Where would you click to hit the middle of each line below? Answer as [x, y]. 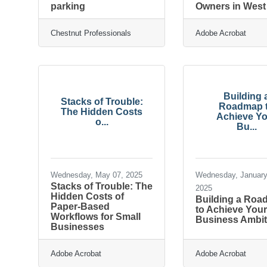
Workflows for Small [96, 216]
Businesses [77, 226]
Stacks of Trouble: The [102, 186]
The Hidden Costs [102, 111]
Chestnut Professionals [91, 33]
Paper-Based [80, 206]
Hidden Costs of [87, 196]
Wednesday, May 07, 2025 [97, 175]
